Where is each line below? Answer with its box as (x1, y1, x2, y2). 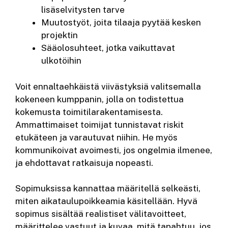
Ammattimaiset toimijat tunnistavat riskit (15, 119, 184, 130)
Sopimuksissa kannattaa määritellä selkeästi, (15, 183, 201, 194)
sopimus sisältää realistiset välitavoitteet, (15, 209, 186, 219)
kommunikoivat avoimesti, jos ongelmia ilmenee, (15, 145, 212, 155)
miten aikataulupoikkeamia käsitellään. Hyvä (15, 196, 197, 207)
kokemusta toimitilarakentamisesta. (15, 106, 163, 117)
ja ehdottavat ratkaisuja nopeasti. (15, 157, 153, 168)
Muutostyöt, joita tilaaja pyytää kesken (41, 17, 201, 28)
